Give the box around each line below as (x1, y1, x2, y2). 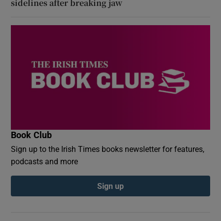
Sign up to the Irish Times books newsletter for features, (11, 145, 205, 153)
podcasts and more (11, 157, 78, 165)
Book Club (11, 130, 52, 140)
